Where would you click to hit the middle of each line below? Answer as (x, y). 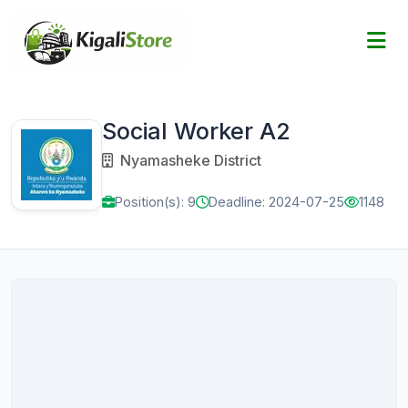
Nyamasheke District (189, 160)
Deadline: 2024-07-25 (276, 202)
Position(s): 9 (155, 202)
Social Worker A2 (196, 131)
